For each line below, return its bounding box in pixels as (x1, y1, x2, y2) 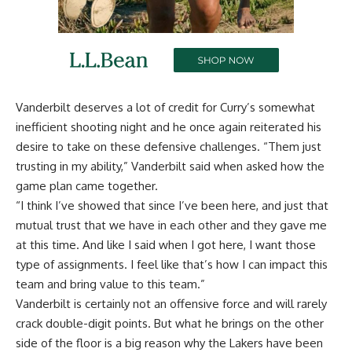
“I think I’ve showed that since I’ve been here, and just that (16, 198, 328, 214)
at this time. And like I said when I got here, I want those (16, 237, 316, 253)
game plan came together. (16, 178, 158, 194)
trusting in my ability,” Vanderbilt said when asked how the (16, 159, 324, 174)
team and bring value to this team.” (16, 277, 205, 292)
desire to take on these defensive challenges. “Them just (16, 139, 321, 155)
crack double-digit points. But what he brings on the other (16, 316, 324, 332)
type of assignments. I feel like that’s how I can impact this (16, 257, 328, 273)
